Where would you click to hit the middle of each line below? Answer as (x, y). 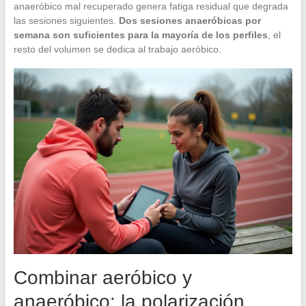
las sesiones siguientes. (66, 21)
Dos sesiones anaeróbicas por (190, 21)
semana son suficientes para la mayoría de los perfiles (140, 35)
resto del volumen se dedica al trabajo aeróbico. (117, 50)
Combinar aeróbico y (102, 278)
